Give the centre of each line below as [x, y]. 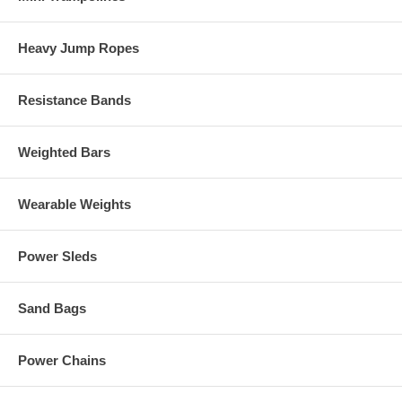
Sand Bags [52, 309]
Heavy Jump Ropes [79, 48]
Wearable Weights [74, 205]
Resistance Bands [74, 100]
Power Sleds [57, 257]
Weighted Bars [64, 153]
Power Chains [62, 361]
